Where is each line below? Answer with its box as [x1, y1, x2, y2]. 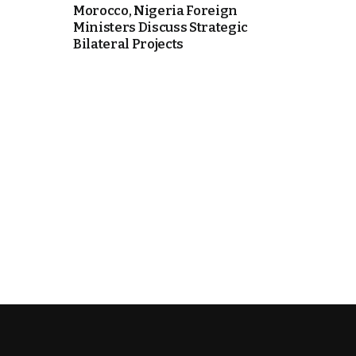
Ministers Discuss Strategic [73, 20, 249, 36]
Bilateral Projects [73, 37, 184, 52]
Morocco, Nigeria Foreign [73, 3, 238, 19]
